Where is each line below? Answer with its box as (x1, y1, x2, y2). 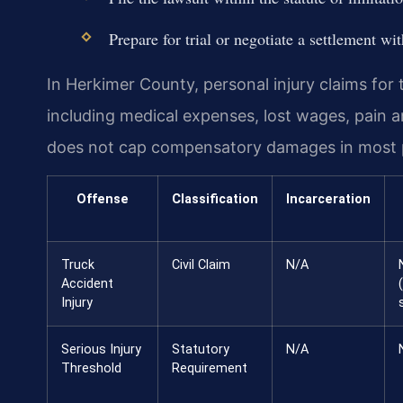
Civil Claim (172, 256, 230, 273)
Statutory (172, 341, 229, 357)
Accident (61, 275, 113, 291)
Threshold (61, 360, 121, 376)
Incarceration (286, 191, 371, 207)
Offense (76, 191, 129, 207)
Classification (172, 191, 258, 207)
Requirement (172, 360, 247, 376)
